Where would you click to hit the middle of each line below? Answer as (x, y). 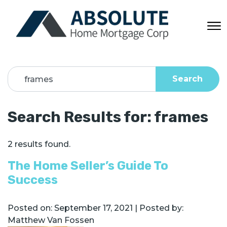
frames (181, 117)
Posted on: (31, 208)
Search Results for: (81, 117)
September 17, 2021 (93, 208)
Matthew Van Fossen (51, 220)
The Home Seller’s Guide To (88, 166)
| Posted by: (159, 208)
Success (33, 180)
